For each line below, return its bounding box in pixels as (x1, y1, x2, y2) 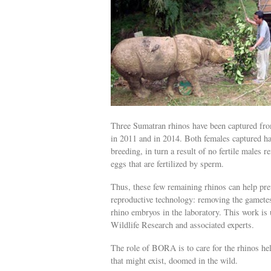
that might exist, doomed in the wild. (111, 255, 238, 267)
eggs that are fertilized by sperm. (111, 157, 224, 169)
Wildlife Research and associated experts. (111, 219, 254, 231)
